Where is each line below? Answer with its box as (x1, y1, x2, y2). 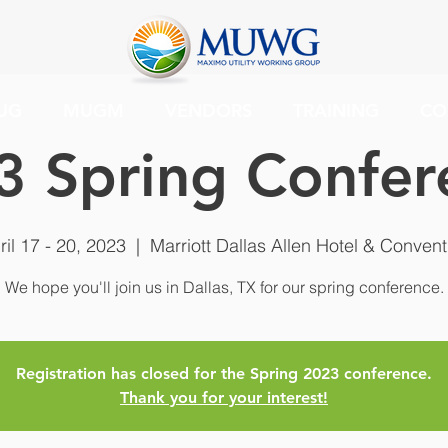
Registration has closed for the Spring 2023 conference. (16, 364, 432, 383)
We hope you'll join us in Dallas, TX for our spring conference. (4, 277, 444, 297)
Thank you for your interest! (120, 388, 328, 407)
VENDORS (164, 99, 252, 122)
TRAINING (292, 99, 379, 122)
